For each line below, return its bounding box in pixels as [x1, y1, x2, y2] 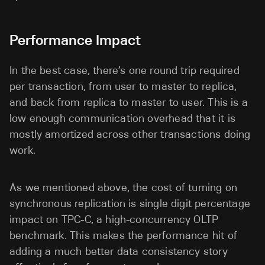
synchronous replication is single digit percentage [9, 197, 250, 211]
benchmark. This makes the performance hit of [9, 229, 237, 243]
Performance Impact [9, 31, 141, 49]
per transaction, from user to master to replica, [9, 80, 237, 93]
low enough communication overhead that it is [9, 112, 235, 125]
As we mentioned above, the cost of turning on [9, 181, 238, 195]
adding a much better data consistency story [9, 245, 228, 258]
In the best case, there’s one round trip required [9, 64, 240, 77]
